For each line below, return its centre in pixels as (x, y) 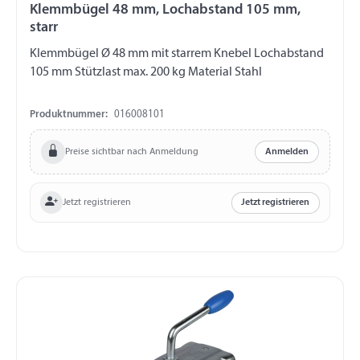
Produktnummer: (69, 115)
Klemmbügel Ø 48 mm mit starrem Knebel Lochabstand (90, 54)
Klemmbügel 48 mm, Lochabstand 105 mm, (71, 10)
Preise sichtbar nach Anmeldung (131, 151)
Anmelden (287, 152)
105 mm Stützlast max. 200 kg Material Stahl (146, 73)
